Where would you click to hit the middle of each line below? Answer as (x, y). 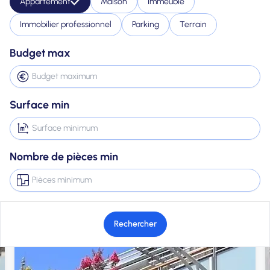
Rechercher (135, 224)
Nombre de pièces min (64, 157)
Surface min (39, 105)
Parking (146, 24)
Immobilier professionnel (66, 24)
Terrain (193, 24)
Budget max (40, 53)
